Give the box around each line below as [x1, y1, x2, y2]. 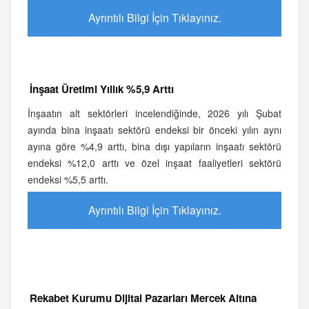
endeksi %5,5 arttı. [28, 172, 108, 187]
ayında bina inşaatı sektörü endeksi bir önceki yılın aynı [28, 123, 281, 137]
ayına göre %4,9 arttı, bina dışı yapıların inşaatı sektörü [28, 139, 281, 154]
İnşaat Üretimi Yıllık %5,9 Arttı [30, 81, 174, 97]
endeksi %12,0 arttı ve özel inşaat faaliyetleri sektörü [28, 156, 281, 170]
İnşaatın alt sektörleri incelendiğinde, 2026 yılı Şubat [28, 106, 281, 121]
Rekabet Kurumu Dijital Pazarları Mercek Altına [30, 290, 257, 306]
